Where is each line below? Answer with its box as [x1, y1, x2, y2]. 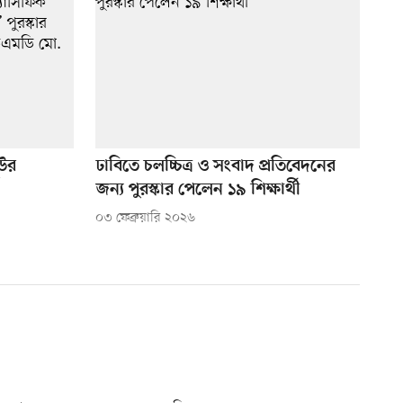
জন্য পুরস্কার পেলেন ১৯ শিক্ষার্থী [95, 180, 300, 201]
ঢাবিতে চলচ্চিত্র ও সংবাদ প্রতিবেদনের [95, 157, 336, 178]
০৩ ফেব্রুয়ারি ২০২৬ [94, 210, 195, 228]
